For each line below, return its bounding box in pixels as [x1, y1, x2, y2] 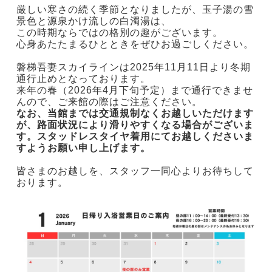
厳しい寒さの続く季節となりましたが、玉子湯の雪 [16, 4, 254, 15]
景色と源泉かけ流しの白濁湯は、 [16, 16, 171, 26]
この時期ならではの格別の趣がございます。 [16, 27, 223, 38]
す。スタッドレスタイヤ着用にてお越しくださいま [16, 131, 254, 141]
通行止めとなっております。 [16, 73, 151, 84]
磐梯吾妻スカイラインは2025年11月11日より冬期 [16, 62, 251, 72]
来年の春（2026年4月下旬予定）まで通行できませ [16, 85, 253, 95]
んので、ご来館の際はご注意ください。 [16, 97, 202, 107]
